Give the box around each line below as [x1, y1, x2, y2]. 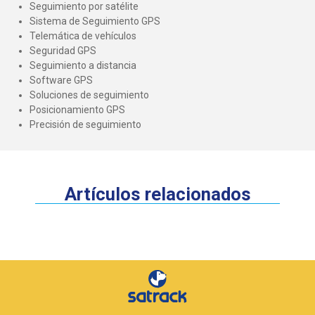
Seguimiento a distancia [30, 59, 136, 71]
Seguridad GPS [30, 44, 96, 56]
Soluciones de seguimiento [30, 89, 149, 101]
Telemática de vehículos [30, 30, 136, 41]
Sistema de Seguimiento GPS [30, 15, 160, 27]
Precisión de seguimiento [30, 118, 141, 130]
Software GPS [30, 74, 93, 86]
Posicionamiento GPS [30, 103, 125, 115]
